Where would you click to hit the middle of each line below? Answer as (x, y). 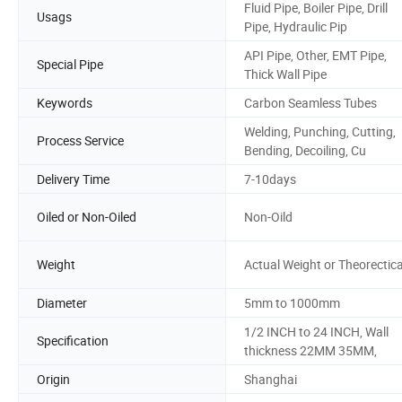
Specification (73, 341)
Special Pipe (70, 65)
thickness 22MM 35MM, (310, 350)
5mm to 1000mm (292, 302)
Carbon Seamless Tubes (310, 102)
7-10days (270, 179)
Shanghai (271, 379)
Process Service (80, 141)
